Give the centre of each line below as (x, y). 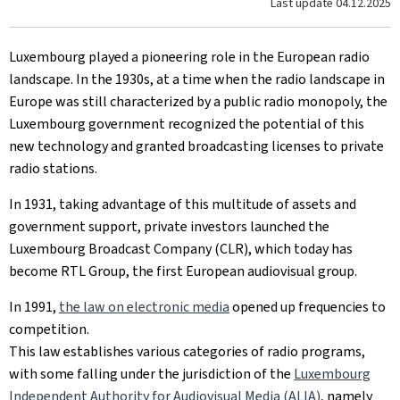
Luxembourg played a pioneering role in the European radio (189, 57)
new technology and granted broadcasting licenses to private (196, 146)
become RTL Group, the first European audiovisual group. (183, 271)
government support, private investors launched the (169, 226)
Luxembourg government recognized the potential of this (187, 124)
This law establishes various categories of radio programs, (187, 351)
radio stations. (53, 168)
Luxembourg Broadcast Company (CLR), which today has (181, 249)
